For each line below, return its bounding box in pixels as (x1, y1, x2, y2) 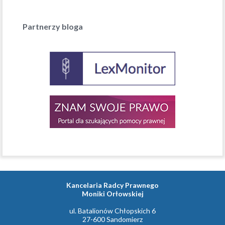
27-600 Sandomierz (82, 215, 143, 223)
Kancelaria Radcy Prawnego (66, 181, 159, 189)
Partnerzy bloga (23, 22, 83, 31)
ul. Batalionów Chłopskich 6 (69, 206, 156, 215)
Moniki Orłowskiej (81, 189, 144, 198)
